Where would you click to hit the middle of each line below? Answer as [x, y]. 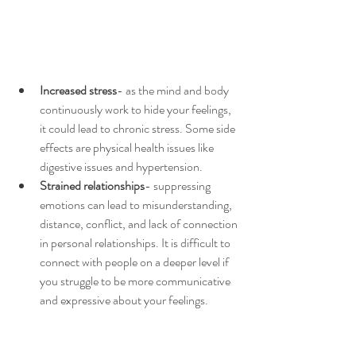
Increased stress [78, 90]
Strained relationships [92, 185]
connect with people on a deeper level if [135, 261]
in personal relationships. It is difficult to [136, 242]
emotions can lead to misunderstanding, [137, 204]
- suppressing [179, 185]
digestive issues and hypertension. [122, 166]
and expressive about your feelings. [125, 300]
